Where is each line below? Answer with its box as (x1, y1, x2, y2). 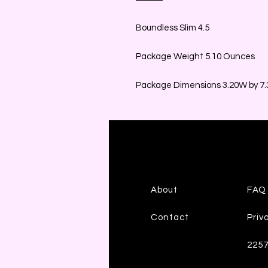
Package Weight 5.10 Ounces (136, 51, 255, 61)
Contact (151, 212, 190, 222)
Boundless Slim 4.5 (136, 23, 209, 32)
